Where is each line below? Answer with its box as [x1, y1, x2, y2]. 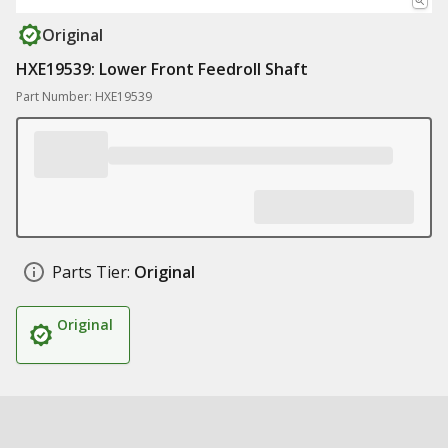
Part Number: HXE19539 [16, 88, 152, 105]
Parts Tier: [52, 261, 130, 283]
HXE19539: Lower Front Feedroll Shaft [16, 58, 308, 80]
